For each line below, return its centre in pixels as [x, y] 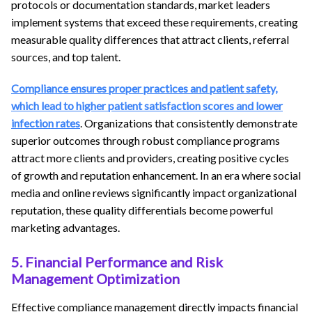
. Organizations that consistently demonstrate [189, 123]
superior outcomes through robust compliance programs [146, 140]
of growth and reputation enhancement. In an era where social [156, 175]
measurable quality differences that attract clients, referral [150, 39]
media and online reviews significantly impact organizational [154, 192]
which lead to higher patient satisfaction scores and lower [147, 105]
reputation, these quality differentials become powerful [142, 210]
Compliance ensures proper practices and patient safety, [144, 88]
